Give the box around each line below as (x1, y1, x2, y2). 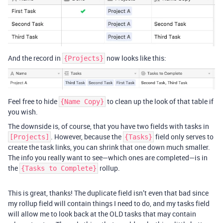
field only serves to (154, 132, 214, 142)
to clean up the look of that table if (106, 97, 214, 107)
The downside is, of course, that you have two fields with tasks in (8, 121, 209, 131)
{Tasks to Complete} (21, 164, 97, 173)
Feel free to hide (8, 97, 59, 107)
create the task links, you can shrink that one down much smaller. (8, 142, 210, 152)
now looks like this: (105, 53, 166, 63)
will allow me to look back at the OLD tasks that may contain (8, 209, 196, 219)
